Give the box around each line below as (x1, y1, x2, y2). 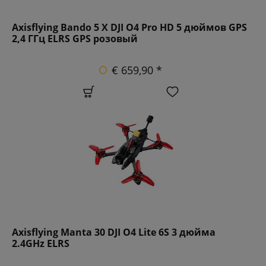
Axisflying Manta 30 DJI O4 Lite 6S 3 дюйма (12, 225, 216, 239)
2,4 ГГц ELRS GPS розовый (12, 31, 138, 45)
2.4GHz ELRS (12, 236, 69, 250)
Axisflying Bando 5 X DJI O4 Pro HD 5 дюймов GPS (12, 20, 247, 34)
